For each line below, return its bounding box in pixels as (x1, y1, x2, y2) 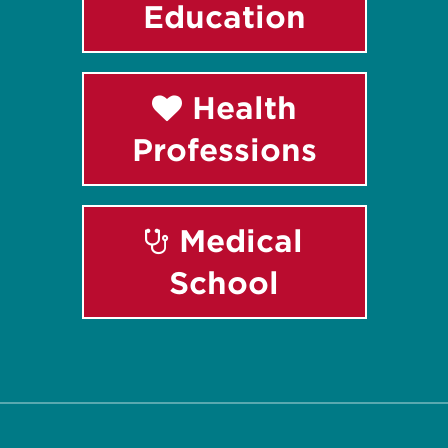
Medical (169, 222, 303, 259)
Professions (131, 131, 317, 168)
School (169, 264, 279, 301)
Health (181, 89, 297, 126)
